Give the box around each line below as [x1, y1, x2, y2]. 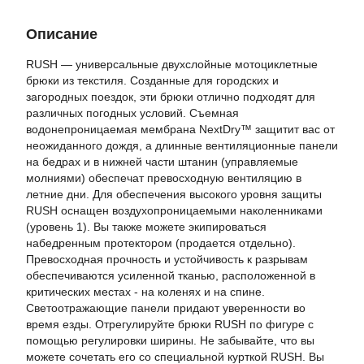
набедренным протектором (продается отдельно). [26, 236, 296, 249]
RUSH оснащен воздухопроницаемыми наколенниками [26, 204, 323, 217]
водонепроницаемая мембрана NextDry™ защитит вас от [26, 123, 335, 136]
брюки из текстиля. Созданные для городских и [26, 74, 279, 87]
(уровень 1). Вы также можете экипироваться [26, 220, 266, 233]
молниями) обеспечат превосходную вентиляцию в [26, 171, 301, 184]
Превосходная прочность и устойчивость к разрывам [26, 253, 308, 266]
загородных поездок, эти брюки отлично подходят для [26, 90, 315, 103]
